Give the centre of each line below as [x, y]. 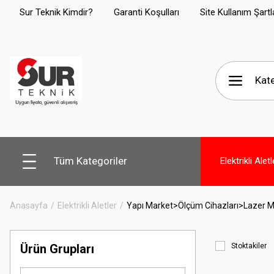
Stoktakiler [249, 246]
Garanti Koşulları [146, 12]
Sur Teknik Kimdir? [56, 12]
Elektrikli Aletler [87, 205]
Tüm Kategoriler [91, 161]
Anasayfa [29, 205]
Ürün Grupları [57, 249]
